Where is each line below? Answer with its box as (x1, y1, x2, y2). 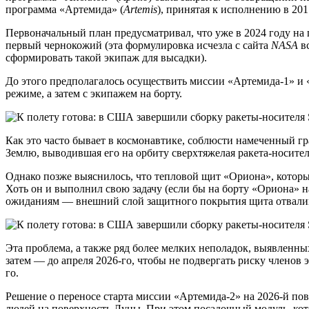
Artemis (123, 3, 157, 15)
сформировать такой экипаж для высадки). (6, 51, 207, 63)
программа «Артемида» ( (6, 3, 123, 15)
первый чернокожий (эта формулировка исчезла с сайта (6, 39, 271, 51)
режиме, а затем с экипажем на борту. (6, 87, 182, 99)
